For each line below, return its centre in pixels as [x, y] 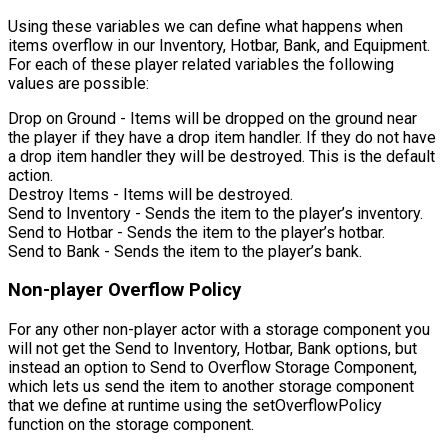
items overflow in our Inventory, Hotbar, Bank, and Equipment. [219, 45]
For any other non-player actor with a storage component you [219, 329]
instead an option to [79, 367]
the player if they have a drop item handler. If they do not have [222, 137]
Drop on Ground [62, 118]
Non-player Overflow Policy [124, 290]
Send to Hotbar [60, 232]
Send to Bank [54, 251]
